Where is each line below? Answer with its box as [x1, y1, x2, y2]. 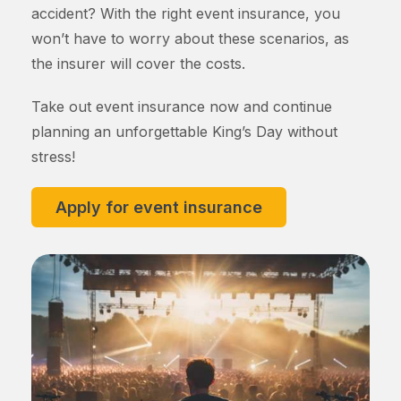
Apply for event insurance [55, 198, 262, 217]
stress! [31, 148, 75, 166]
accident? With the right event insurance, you [31, 4, 340, 22]
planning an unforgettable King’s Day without [31, 123, 337, 141]
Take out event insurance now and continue [31, 98, 332, 115]
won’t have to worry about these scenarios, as [31, 30, 349, 47]
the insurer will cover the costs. [31, 55, 245, 73]
